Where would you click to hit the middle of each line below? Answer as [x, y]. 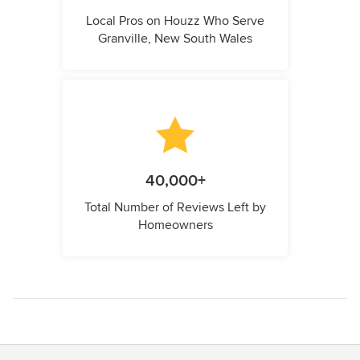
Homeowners [175, 225]
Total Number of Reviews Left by [175, 207]
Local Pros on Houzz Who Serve [175, 21]
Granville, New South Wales [175, 39]
